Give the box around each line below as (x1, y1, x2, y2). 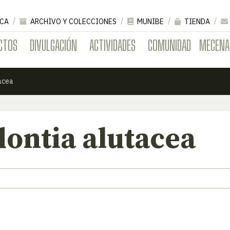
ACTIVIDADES (89, 36, 136, 54)
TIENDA (183, 16, 210, 26)
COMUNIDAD (148, 36, 191, 54)
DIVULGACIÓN (30, 36, 77, 54)
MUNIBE (136, 16, 164, 26)
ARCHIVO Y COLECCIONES (29, 16, 117, 26)
